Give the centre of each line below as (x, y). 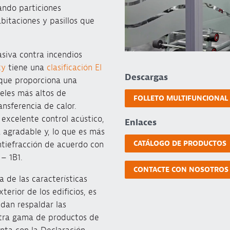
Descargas (146, 77)
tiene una (26, 68)
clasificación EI (74, 68)
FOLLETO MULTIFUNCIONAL (180, 98)
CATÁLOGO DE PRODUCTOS (180, 143)
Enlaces (140, 122)
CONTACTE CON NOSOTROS (181, 170)
